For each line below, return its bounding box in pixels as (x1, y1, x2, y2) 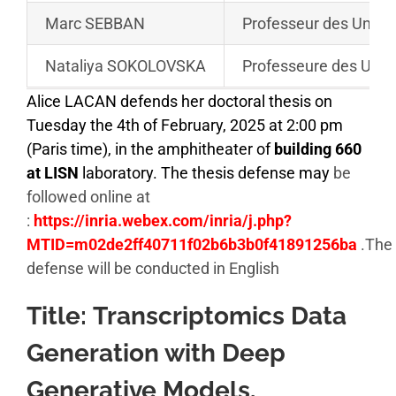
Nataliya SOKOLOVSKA (45, 57, 206, 76)
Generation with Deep (27, 339, 286, 369)
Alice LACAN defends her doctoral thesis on (27, 92, 332, 111)
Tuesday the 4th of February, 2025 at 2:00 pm (27, 116, 343, 135)
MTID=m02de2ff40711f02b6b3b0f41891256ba (27, 235, 357, 255)
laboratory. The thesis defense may (79, 164, 330, 183)
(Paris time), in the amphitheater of (27, 140, 274, 159)
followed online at (27, 187, 150, 207)
